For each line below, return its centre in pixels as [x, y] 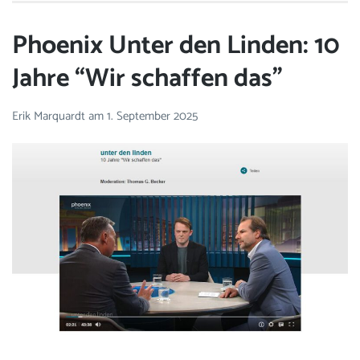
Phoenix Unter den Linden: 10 [176, 46]
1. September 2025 [152, 116]
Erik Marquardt [50, 116]
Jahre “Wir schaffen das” [147, 79]
